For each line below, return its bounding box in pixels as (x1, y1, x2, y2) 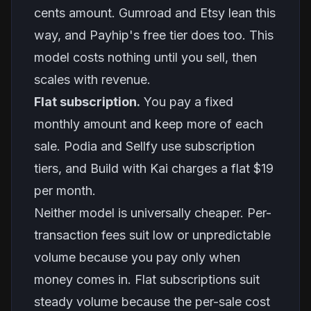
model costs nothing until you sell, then (34, 50, 257, 65)
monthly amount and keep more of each (34, 117, 263, 131)
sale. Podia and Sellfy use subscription (34, 139, 255, 153)
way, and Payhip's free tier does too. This (34, 28, 274, 42)
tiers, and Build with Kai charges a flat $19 (34, 161, 274, 176)
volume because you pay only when (34, 250, 240, 264)
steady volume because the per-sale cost (34, 294, 270, 309)
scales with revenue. (34, 72, 151, 87)
